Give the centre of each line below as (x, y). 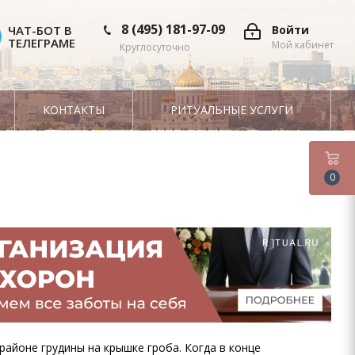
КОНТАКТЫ (74, 110)
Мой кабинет (303, 45)
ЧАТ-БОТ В (40, 30)
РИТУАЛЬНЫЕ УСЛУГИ (232, 110)
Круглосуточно (155, 47)
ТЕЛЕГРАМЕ (42, 43)
